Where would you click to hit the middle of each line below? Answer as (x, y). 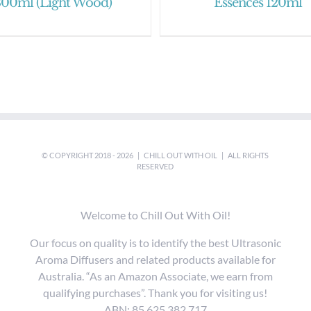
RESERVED (155, 166)
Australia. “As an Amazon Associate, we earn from (155, 276)
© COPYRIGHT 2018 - (79, 155)
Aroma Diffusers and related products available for (155, 259)
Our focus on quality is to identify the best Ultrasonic (155, 242)
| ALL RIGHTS (243, 155)
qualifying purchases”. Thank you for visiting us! (155, 292)
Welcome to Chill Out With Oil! (155, 215)
